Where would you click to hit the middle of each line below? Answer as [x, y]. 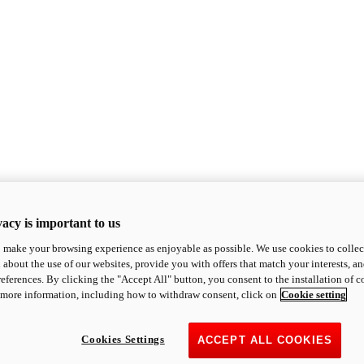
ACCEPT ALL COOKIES [265, 340]
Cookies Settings [123, 339]
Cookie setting [314, 295]
